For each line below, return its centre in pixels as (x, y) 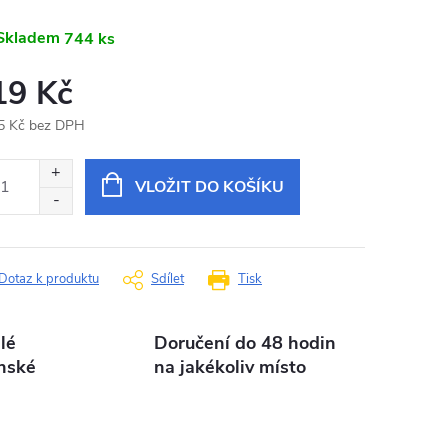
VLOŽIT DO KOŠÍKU (209, 187)
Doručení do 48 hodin (245, 343)
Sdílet (167, 279)
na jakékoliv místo (230, 367)
